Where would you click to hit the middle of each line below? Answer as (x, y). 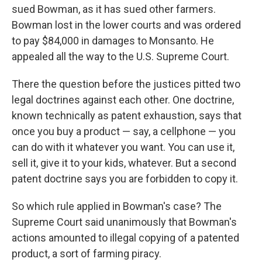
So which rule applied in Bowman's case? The (117, 206)
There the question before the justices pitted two (126, 84)
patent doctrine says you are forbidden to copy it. (125, 179)
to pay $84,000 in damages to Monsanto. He (113, 41)
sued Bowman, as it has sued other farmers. (114, 9)
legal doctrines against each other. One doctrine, (123, 100)
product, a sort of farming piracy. (87, 254)
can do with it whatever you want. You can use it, (123, 147)
